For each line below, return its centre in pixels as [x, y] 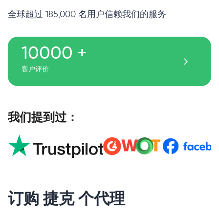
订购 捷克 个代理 [66, 198]
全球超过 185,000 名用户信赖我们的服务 [87, 15]
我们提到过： [43, 117]
